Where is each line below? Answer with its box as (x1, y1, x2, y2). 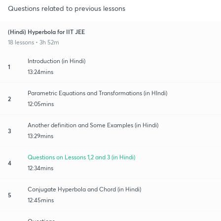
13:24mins (28, 68, 53, 75)
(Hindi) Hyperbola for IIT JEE (8, 27, 85, 36)
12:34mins (28, 164, 53, 172)
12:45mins (28, 196, 54, 204)
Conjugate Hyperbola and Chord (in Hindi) (28, 185, 141, 193)
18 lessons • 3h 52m (8, 38, 59, 46)
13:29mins (28, 132, 53, 140)
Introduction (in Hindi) (28, 57, 85, 65)
